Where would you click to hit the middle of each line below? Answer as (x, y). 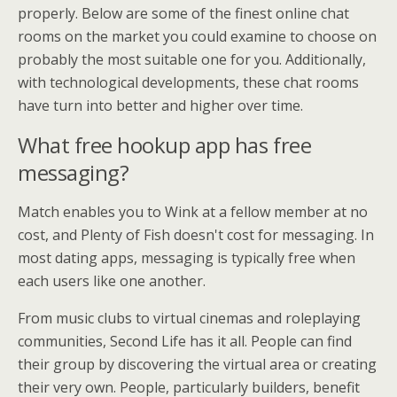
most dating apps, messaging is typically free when (187, 257)
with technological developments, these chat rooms (188, 82)
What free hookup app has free (165, 144)
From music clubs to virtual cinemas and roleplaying (189, 318)
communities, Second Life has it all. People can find (185, 341)
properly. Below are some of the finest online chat (183, 13)
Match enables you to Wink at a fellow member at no (193, 211)
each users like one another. (112, 280)
